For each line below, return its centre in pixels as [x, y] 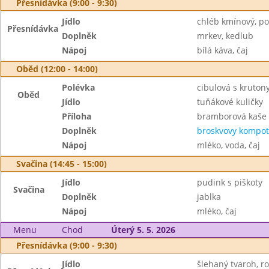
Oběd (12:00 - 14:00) [57, 69]
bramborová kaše [231, 116]
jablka [209, 197]
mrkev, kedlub [225, 36]
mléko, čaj [216, 211]
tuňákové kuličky [230, 102]
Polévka [79, 87]
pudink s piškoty [229, 182]
